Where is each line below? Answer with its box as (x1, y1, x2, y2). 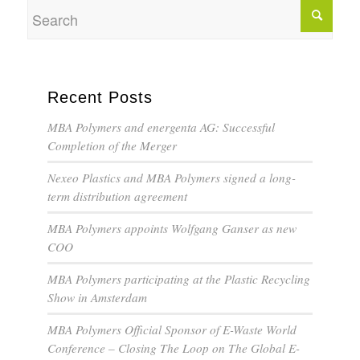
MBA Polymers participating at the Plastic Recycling (47, 271, 311, 288)
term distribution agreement (47, 188, 188, 205)
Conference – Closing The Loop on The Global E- (47, 340, 301, 357)
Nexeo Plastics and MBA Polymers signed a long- (47, 170, 297, 186)
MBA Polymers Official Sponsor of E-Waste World (47, 321, 297, 338)
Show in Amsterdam (47, 289, 148, 306)
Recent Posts (47, 88, 153, 107)
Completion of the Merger (47, 137, 178, 154)
